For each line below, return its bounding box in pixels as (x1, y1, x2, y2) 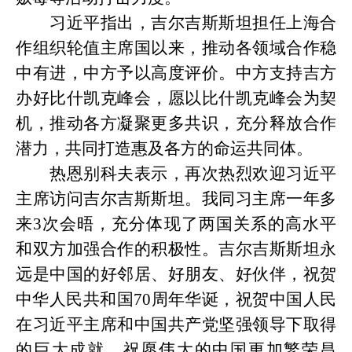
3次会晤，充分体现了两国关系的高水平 (33, 214, 337, 233)
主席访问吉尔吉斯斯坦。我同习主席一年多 (16, 189, 336, 208)
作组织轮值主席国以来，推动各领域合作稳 (16, 38, 336, 57)
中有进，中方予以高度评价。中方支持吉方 (16, 64, 336, 82)
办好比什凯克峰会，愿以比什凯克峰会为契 (16, 89, 336, 108)
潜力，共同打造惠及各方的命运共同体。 (16, 139, 313, 158)
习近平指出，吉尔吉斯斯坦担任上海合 (16, 13, 336, 32)
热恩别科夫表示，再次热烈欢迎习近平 (16, 164, 336, 183)
